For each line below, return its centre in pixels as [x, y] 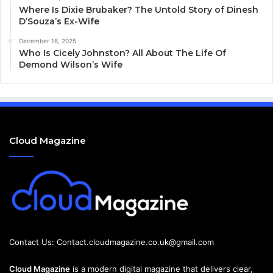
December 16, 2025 [48, 41]
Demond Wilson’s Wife [71, 65]
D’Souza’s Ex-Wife [59, 22]
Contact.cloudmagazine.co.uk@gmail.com [135, 242]
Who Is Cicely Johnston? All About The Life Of [122, 53]
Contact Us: [33, 242]
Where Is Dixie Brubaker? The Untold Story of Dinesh [139, 10]
